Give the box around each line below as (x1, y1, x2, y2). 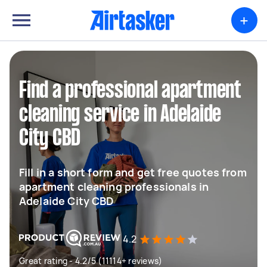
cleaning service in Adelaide (19, 104, 221, 126)
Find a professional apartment (19, 80, 241, 102)
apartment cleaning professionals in (19, 179, 209, 194)
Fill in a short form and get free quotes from (19, 165, 247, 179)
